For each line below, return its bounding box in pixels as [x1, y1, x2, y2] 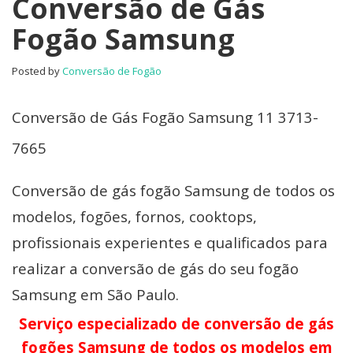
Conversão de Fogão [62, 63, 162, 78]
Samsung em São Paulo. [12, 284, 179, 304]
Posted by [12, 63, 62, 78]
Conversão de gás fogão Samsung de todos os [12, 180, 335, 200]
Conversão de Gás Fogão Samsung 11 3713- [12, 106, 318, 127]
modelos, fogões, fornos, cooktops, [12, 206, 257, 226]
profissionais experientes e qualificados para [12, 232, 328, 252]
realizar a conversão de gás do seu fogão [12, 258, 299, 278]
